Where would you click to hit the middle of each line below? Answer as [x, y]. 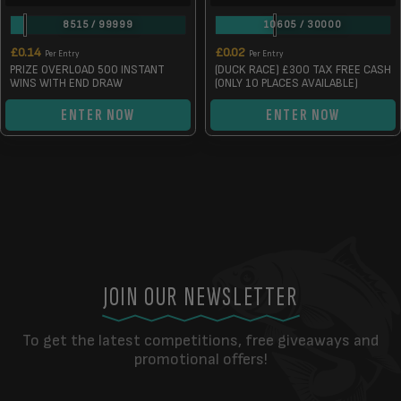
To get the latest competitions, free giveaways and [200, 341]
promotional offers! [200, 359]
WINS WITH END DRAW [66, 83]
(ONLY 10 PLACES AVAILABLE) [286, 83]
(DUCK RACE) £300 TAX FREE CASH [303, 70]
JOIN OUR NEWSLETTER [200, 297]
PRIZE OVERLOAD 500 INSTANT [87, 70]
